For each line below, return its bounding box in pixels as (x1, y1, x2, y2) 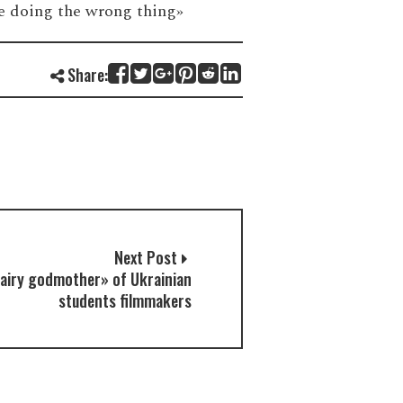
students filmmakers (58, 288, 192, 312)
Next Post (114, 245, 177, 269)
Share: (64, 62, 108, 86)
